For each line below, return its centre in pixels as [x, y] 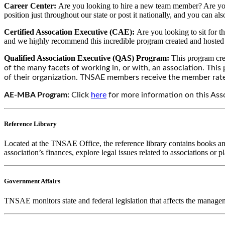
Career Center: [31, 6]
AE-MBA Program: [37, 95]
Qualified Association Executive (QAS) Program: [88, 58]
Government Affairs [32, 181]
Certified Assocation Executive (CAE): [70, 32]
